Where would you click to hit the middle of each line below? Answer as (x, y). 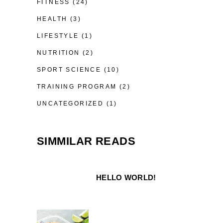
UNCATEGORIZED (70, 103)
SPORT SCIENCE (69, 69)
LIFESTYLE (58, 36)
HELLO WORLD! (126, 177)
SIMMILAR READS (86, 141)
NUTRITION (58, 53)
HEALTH (52, 19)
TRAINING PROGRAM (77, 86)
